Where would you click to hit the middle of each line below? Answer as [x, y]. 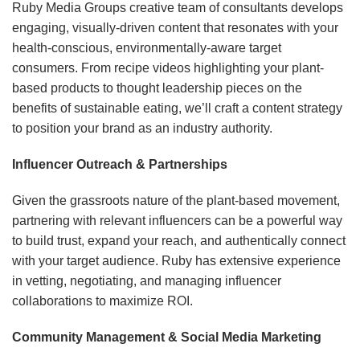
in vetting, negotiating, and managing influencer [147, 281]
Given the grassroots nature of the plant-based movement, [176, 201]
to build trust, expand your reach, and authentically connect [179, 241]
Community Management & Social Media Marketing [167, 337]
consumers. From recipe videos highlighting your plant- [168, 68]
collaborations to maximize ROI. [102, 301]
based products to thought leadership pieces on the [157, 88]
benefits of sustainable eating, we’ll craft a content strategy [177, 108]
